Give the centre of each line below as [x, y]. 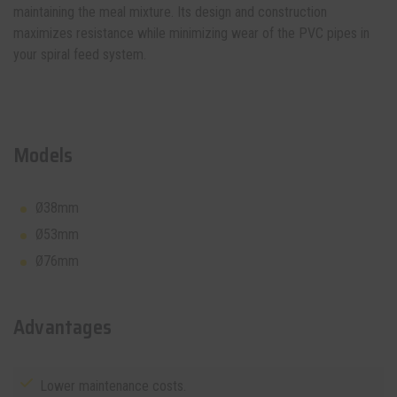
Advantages [62, 327]
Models [43, 156]
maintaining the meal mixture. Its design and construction [170, 12]
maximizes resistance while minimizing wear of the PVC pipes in [191, 33]
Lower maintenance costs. [113, 386]
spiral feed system [92, 54]
